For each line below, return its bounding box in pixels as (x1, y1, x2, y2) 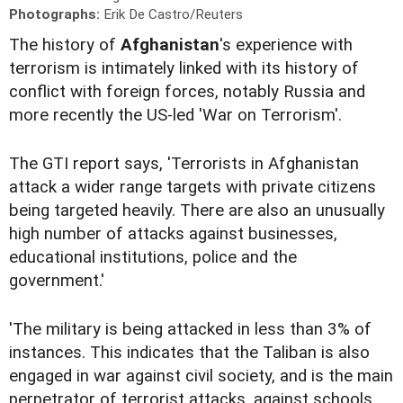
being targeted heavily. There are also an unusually (9, 201, 385, 221)
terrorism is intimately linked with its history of (9, 58, 359, 79)
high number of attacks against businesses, (9, 224, 337, 245)
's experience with (219, 35, 353, 56)
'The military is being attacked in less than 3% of (9, 319, 372, 340)
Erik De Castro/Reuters (103, 6, 243, 23)
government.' (9, 271, 104, 291)
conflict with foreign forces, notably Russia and (9, 82, 365, 103)
